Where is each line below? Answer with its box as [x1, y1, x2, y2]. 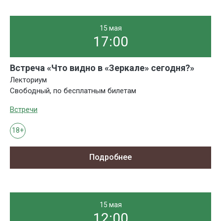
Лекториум [10, 75, 47, 84]
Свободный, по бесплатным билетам [10, 86, 136, 95]
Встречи [10, 105, 37, 114]
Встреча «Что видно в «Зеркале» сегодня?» [10, 62, 194, 73]
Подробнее [89, 152, 132, 162]
